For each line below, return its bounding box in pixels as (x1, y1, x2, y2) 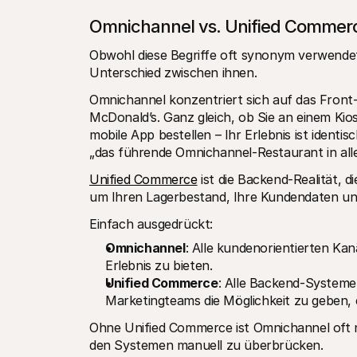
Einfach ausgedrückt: (89, 216, 213, 232)
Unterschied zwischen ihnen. (89, 65, 257, 80)
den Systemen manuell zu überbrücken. (89, 337, 324, 353)
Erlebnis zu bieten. (105, 257, 213, 273)
